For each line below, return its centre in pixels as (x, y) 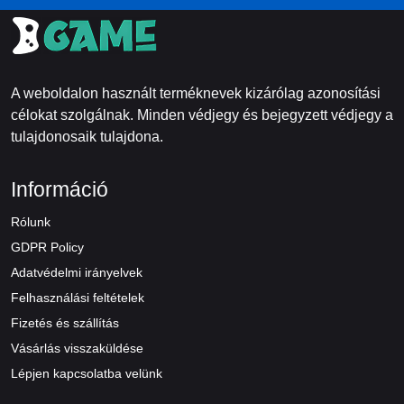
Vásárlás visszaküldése (77, 348)
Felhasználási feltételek (78, 298)
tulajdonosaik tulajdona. (87, 137)
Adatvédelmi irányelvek (77, 272)
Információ (60, 189)
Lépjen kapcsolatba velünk (87, 373)
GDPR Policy (47, 247)
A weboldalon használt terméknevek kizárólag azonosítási (196, 93)
